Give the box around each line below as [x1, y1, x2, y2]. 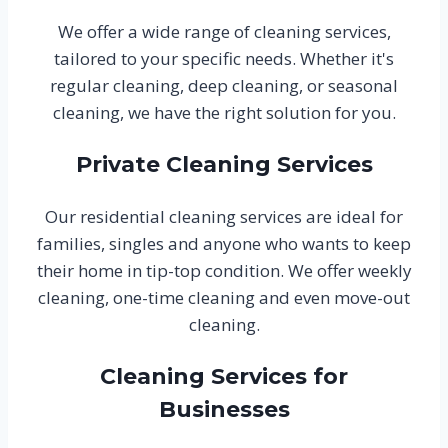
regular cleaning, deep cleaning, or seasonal [50, 74, 398, 98]
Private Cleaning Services [75, 151, 373, 179]
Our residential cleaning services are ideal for [45, 205, 403, 229]
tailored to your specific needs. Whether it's [54, 47, 394, 71]
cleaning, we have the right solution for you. [52, 101, 396, 125]
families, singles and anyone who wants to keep [37, 232, 411, 256]
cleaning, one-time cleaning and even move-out [38, 286, 410, 310]
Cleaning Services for [100, 363, 348, 391]
